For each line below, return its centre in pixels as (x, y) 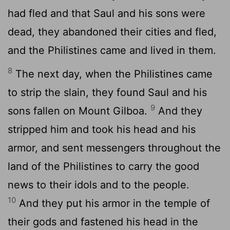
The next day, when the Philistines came (112, 74)
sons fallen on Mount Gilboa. (79, 111)
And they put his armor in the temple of (113, 203)
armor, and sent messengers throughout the (114, 148)
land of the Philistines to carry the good (103, 166)
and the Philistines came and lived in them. (112, 50)
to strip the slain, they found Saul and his (107, 92)
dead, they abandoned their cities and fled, (112, 32)
